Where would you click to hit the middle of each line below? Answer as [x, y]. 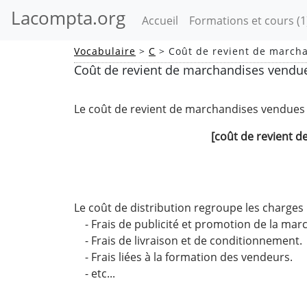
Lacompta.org [68, 18]
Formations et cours [243, 20]
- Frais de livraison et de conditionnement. [188, 241]
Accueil [160, 20]
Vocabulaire [105, 51]
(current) [200, 20]
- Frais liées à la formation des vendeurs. [183, 257]
